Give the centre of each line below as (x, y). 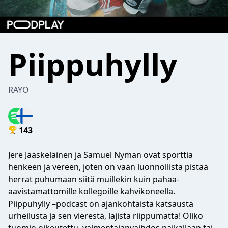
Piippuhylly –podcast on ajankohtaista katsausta (101, 204)
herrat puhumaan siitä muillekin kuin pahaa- (94, 179)
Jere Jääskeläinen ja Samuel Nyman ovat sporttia (101, 155)
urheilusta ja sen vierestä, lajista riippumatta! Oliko (106, 216)
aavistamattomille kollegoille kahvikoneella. (92, 191)
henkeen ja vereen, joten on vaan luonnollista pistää (108, 167)
